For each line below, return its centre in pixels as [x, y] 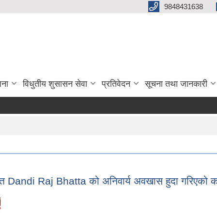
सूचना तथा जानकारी [176, 84]
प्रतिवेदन [116, 84]
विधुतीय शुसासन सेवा [55, 84]
